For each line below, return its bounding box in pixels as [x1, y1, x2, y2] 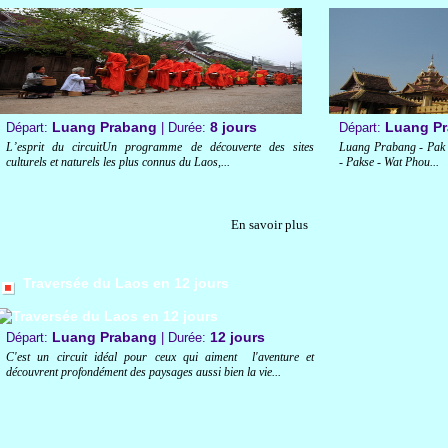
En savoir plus [231, 216, 308, 232]
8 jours [210, 118, 257, 135]
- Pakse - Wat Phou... [339, 154, 439, 169]
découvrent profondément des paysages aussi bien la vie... [6, 364, 281, 379]
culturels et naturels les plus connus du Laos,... [6, 154, 230, 169]
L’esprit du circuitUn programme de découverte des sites [6, 139, 314, 154]
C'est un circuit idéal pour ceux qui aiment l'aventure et [6, 349, 314, 364]
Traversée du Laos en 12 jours [23, 274, 229, 291]
